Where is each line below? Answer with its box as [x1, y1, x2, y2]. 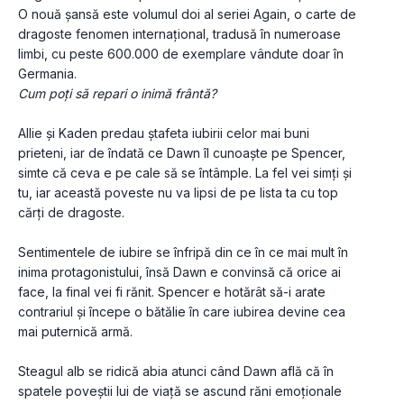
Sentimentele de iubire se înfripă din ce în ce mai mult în [18, 244, 348, 261]
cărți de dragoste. [18, 205, 124, 221]
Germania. [18, 66, 77, 82]
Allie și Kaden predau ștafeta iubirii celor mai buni [18, 125, 309, 142]
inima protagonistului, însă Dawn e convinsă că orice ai [18, 264, 341, 280]
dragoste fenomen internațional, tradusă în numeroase [18, 26, 341, 42]
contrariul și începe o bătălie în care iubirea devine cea [18, 304, 345, 320]
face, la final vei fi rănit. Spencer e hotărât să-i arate [18, 284, 326, 300]
